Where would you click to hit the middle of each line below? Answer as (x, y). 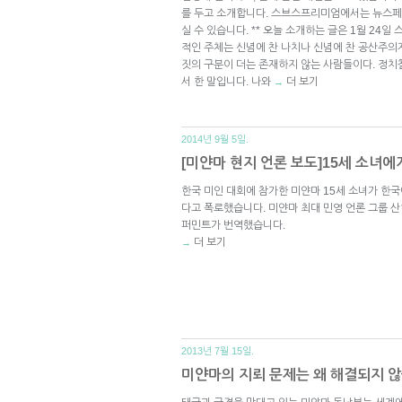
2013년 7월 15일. (218, 350)
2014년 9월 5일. (215, 139)
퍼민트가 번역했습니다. (233, 225)
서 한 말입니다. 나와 (227, 81)
